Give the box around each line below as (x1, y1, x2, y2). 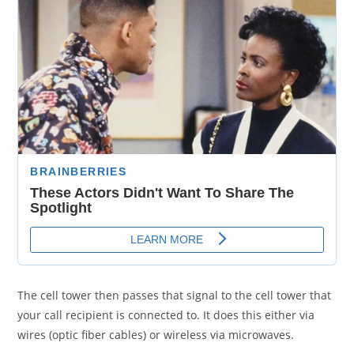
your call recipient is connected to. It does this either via (17, 307, 315, 322)
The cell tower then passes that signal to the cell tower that (17, 287, 332, 303)
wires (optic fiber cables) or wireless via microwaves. (17, 326, 295, 342)
